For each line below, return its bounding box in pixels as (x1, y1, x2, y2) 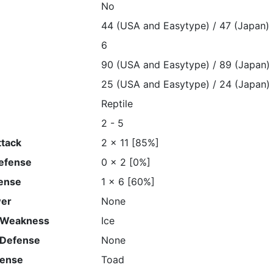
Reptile (101, 97, 133, 110)
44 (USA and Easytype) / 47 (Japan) (101, 19, 269, 32)
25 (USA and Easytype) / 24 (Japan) (101, 78, 270, 90)
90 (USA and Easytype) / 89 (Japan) (101, 58, 270, 71)
